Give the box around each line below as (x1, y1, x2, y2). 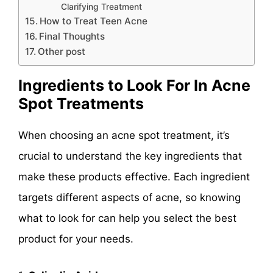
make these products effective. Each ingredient (18, 171, 250, 183)
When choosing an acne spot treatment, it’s (18, 129, 230, 142)
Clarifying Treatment (60, 2, 142, 12)
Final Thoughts (39, 30, 105, 43)
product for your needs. (18, 233, 133, 246)
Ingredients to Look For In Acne (18, 76, 250, 95)
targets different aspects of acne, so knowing (18, 191, 241, 204)
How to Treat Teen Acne (40, 15, 148, 27)
